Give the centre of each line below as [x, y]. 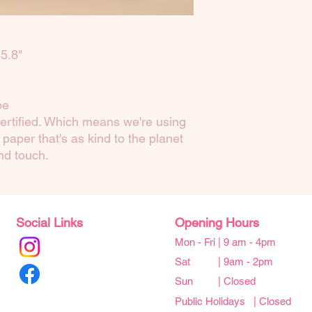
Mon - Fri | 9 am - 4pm [225, 242]
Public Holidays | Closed [233, 302]
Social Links [49, 223]
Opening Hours [217, 223]
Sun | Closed [215, 281]
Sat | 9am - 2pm [224, 262]
